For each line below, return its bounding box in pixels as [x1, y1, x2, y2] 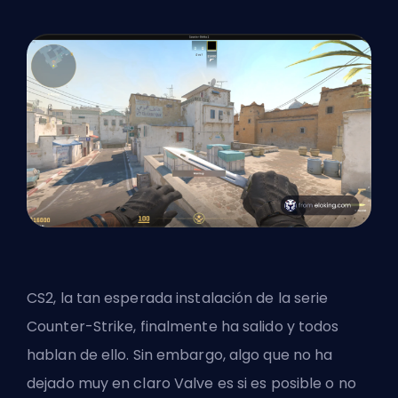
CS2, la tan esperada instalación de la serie [27, 287, 329, 308]
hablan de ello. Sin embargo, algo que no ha [27, 344, 333, 365]
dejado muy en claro [27, 372, 175, 394]
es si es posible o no [213, 372, 356, 394]
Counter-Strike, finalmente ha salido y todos [27, 315, 339, 337]
